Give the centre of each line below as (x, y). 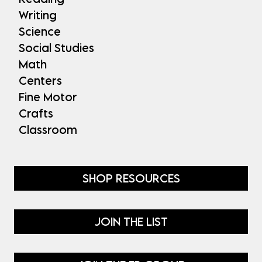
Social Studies (56, 47)
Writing (38, 15)
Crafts (36, 113)
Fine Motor (48, 96)
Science (40, 31)
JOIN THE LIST (131, 222)
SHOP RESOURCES (131, 178)
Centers (40, 80)
